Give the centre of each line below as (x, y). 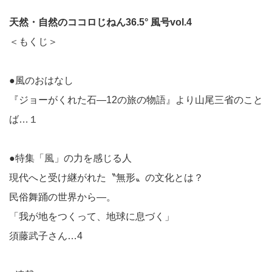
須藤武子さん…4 (46, 236)
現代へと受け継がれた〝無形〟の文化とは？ (106, 178)
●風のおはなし (41, 81)
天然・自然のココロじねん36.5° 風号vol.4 (100, 22)
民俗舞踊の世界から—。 (63, 197)
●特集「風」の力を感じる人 (70, 158)
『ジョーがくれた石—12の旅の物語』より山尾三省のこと (136, 100)
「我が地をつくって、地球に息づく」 (92, 217)
